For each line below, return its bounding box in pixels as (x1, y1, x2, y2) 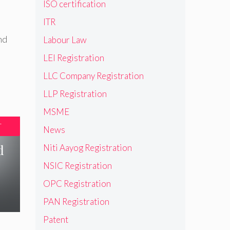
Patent (43, 214, 68, 225)
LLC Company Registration (43, 70, 144, 81)
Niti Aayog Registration (43, 142, 132, 153)
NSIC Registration (43, 160, 112, 171)
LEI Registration (43, 52, 104, 63)
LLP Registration (43, 88, 107, 99)
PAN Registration (43, 196, 109, 207)
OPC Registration (43, 178, 111, 189)
